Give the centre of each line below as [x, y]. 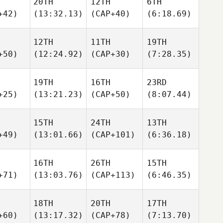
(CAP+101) [113, 135]
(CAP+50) [111, 94]
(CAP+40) [111, 14]
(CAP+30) [111, 54]
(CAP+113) [113, 175]
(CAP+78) [111, 215]
